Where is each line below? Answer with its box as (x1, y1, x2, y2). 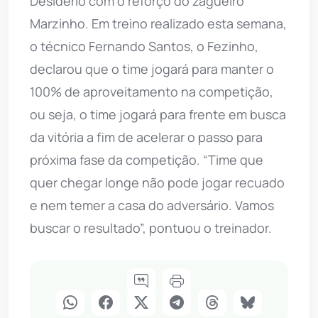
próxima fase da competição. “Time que (30, 150, 263, 168)
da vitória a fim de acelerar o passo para (30, 128, 263, 146)
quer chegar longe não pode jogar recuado (30, 173, 285, 191)
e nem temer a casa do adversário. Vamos (30, 196, 274, 214)
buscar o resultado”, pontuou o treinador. (30, 219, 272, 236)
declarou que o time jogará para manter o (30, 60, 274, 77)
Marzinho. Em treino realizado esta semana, (30, 14, 287, 32)
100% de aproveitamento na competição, (30, 82, 273, 100)
